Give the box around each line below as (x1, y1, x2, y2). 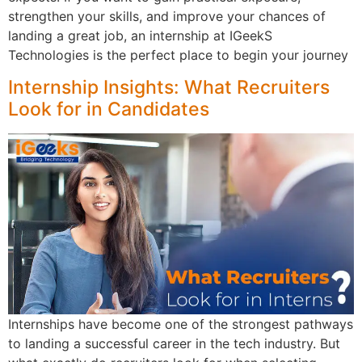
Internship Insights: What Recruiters (8, 75, 330, 99)
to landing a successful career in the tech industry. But (8, 335, 340, 352)
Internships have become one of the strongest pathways (8, 316, 353, 333)
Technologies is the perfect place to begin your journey (8, 47, 348, 64)
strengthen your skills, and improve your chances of (8, 8, 326, 25)
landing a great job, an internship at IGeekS (8, 27, 272, 44)
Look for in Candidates (8, 97, 209, 120)
